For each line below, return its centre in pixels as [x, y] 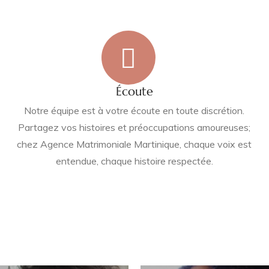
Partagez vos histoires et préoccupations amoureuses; [134, 127]
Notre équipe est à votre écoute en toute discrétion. [134, 110]
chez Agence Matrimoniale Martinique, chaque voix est [134, 144]
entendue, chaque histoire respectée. [134, 161]
